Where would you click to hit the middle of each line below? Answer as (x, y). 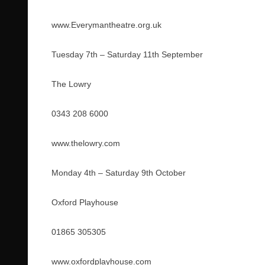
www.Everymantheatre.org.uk (106, 25)
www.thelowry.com (86, 143)
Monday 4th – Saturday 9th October (119, 173)
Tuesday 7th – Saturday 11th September (127, 54)
